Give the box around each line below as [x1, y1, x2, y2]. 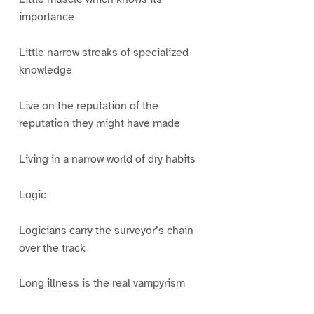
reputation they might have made [18, 116, 180, 130]
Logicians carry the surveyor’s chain [18, 223, 193, 238]
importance [18, 10, 74, 25]
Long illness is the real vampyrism [18, 276, 185, 291]
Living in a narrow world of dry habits [18, 151, 196, 166]
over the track [18, 240, 86, 255]
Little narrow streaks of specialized [18, 46, 189, 60]
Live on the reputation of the [18, 98, 158, 113]
